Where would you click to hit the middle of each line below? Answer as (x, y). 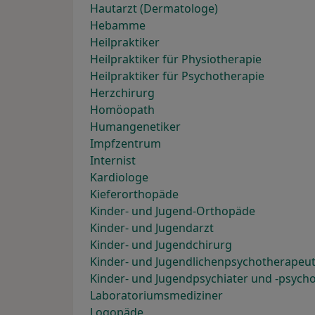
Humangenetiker (135, 127)
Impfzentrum (126, 144)
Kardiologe (119, 178)
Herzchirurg (122, 93)
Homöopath (122, 110)
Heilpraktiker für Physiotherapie (176, 59)
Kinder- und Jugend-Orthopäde (173, 211)
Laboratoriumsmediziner (156, 296)
